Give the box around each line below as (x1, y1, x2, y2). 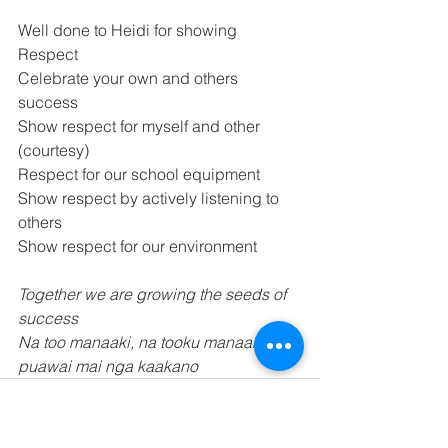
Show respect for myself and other (18, 116, 264, 136)
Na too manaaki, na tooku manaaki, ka (18, 332, 293, 352)
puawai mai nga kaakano (18, 356, 202, 376)
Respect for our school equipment (18, 164, 264, 184)
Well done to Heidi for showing (18, 20, 241, 40)
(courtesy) (18, 140, 93, 160)
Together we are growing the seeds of (18, 284, 290, 304)
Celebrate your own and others (18, 68, 242, 88)
